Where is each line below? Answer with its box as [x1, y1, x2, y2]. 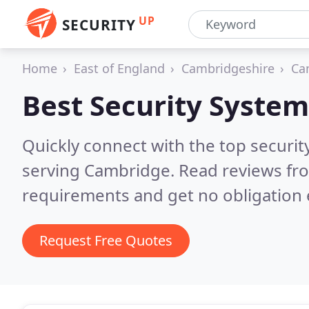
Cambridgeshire [181, 60, 275, 77]
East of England [74, 60, 165, 77]
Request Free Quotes [39, 231, 172, 250]
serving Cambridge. [22, 159, 179, 181]
